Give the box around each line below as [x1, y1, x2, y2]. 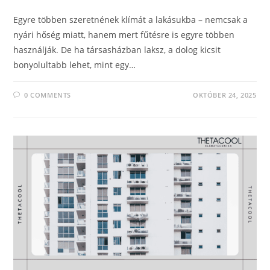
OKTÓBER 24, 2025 [192, 90, 257, 100]
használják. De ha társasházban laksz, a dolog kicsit [13, 44, 221, 56]
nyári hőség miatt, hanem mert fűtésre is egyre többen [13, 29, 235, 41]
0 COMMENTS [24, 90, 72, 100]
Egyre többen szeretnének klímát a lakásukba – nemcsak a [13, 14, 248, 26]
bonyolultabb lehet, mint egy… [13, 59, 136, 71]
